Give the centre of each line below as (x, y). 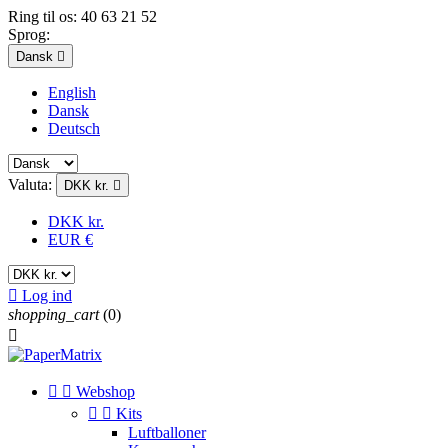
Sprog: (29, 34)
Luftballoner (167, 432)
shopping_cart (53, 314)
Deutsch (74, 128)
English (72, 92)
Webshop (105, 391)
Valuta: (30, 184)
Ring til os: (44, 16)
